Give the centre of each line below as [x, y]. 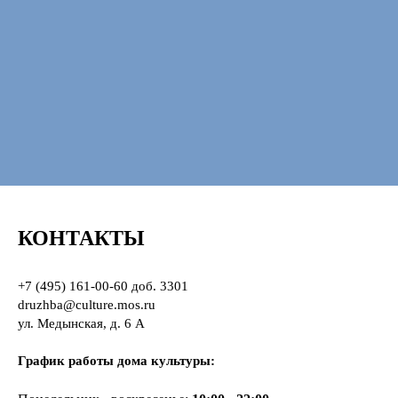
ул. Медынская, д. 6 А [81, 323]
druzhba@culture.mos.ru [87, 304]
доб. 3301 [158, 286]
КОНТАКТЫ [81, 238]
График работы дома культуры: [116, 360]
